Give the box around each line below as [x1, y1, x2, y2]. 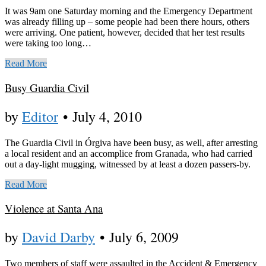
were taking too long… [5, 38, 91, 49]
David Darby [22, 227, 95, 247]
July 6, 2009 [109, 227, 179, 247]
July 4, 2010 [72, 106, 142, 126]
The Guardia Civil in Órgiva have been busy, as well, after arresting [5, 137, 258, 148]
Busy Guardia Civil [5, 80, 89, 95]
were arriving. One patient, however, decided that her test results [5, 27, 245, 38]
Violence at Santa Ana [5, 201, 103, 216]
